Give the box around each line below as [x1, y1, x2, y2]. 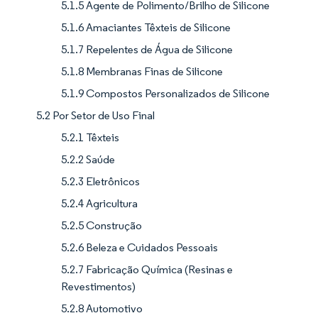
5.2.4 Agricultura [61, 197, 138, 211]
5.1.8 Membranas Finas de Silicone [61, 65, 223, 79]
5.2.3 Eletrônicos [61, 175, 140, 189]
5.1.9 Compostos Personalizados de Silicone [61, 87, 270, 101]
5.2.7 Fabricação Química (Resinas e [61, 263, 233, 277]
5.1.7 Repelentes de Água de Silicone [61, 43, 233, 57]
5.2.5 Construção [61, 219, 142, 233]
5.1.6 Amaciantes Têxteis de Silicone [61, 21, 231, 35]
